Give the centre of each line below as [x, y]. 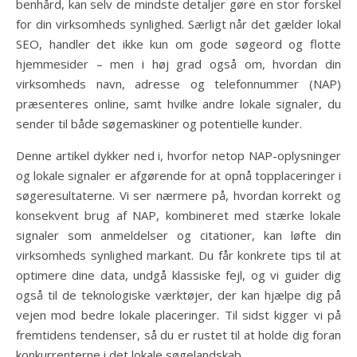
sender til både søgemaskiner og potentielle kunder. [159, 123]
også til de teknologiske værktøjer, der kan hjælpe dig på [178, 294]
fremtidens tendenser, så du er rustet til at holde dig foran [178, 334]
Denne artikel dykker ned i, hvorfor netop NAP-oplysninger [178, 155]
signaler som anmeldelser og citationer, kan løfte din [178, 235]
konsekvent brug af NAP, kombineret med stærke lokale [178, 215]
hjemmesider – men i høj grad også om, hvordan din [178, 63]
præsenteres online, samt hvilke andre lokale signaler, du [178, 103]
